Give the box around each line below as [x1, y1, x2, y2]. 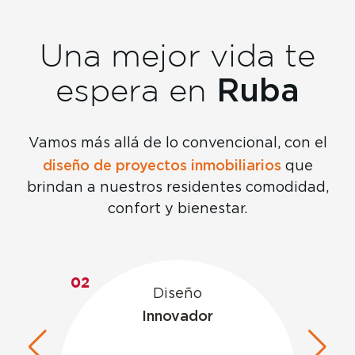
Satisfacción [134, 286, 221, 303]
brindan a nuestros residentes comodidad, [26, 181, 329, 196]
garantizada [134, 310, 221, 325]
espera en [55, 73, 216, 108]
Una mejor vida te [40, 38, 315, 73]
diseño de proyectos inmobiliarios [42, 157, 281, 174]
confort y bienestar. [108, 202, 247, 217]
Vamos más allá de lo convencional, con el [28, 136, 327, 151]
